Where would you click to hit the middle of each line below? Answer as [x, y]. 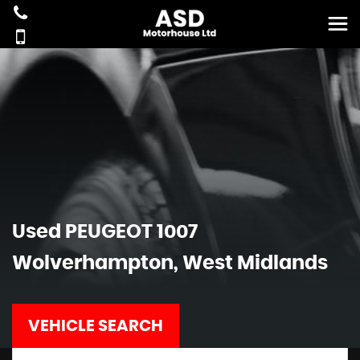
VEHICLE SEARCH [96, 326]
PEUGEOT [109, 232]
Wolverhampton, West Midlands [170, 264]
